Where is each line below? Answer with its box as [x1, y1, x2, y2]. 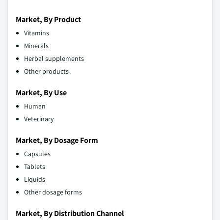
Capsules [24, 149, 51, 159]
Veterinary [24, 114, 54, 124]
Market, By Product [16, 14, 81, 25]
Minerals [24, 41, 49, 51]
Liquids [24, 175, 45, 184]
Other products [24, 67, 69, 76]
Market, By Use [16, 87, 67, 98]
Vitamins [24, 28, 49, 38]
